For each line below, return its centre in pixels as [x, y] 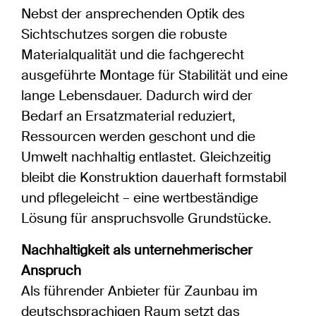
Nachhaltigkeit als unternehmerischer [137, 250]
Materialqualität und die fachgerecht [133, 55]
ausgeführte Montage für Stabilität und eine [154, 75]
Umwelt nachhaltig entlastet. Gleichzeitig [146, 157]
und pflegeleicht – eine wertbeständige [140, 198]
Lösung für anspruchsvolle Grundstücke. [146, 219]
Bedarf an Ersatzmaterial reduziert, [128, 116]
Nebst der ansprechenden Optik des [133, 14]
